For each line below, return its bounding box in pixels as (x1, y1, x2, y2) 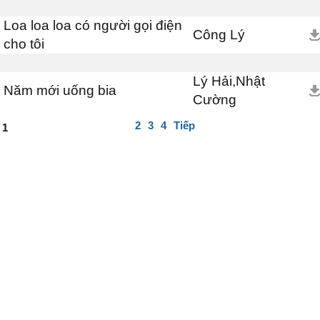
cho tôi (4, 36, 44, 51)
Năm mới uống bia (4, 83, 116, 98)
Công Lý (193, 27, 245, 42)
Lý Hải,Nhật (193, 74, 265, 89)
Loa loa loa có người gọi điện (4, 18, 182, 33)
